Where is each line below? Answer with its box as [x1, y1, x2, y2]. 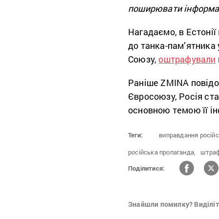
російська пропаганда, [128, 148, 196, 157]
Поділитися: [128, 163, 165, 173]
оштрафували [158, 53, 216, 66]
